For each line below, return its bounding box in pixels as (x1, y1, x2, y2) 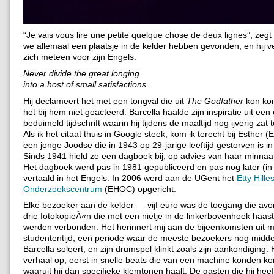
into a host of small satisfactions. (23, 79, 149, 89)
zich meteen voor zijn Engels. (23, 51, 136, 62)
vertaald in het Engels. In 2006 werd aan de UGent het (23, 172, 237, 183)
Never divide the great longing (23, 68, 139, 78)
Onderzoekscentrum (23, 183, 102, 194)
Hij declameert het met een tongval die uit (23, 95, 187, 106)
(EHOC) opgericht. (102, 183, 176, 194)
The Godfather (187, 95, 243, 106)
